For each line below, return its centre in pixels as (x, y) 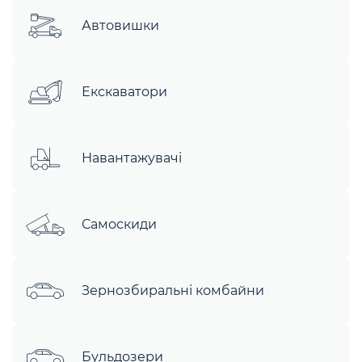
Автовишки (120, 26)
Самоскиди (119, 224)
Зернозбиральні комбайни (173, 290)
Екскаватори (124, 92)
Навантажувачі (132, 158)
